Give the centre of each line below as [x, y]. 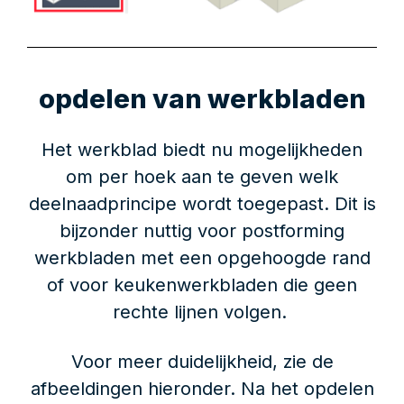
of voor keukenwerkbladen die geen [202, 285]
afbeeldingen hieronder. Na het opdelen [202, 388]
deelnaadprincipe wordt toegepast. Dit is [202, 203]
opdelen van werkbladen [202, 98]
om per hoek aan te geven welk [202, 176]
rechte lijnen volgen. [202, 312]
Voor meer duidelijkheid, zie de [202, 361]
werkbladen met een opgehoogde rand [202, 257]
